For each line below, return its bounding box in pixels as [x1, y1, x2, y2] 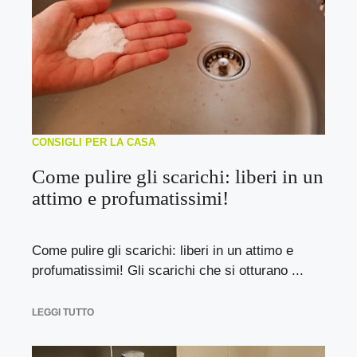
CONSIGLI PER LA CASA [32, 136, 155, 148]
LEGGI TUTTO [32, 306, 94, 318]
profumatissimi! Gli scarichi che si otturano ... [32, 263, 304, 278]
